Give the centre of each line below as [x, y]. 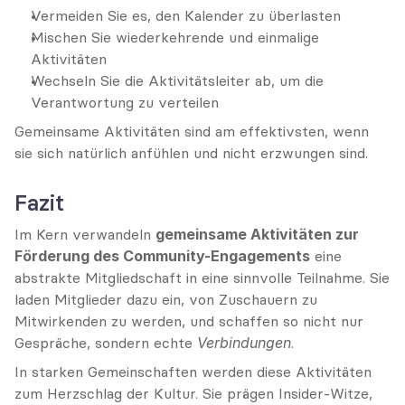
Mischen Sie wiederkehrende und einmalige [175, 37]
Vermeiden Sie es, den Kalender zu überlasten [186, 15]
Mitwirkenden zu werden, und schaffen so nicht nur [189, 321]
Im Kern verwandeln [85, 234]
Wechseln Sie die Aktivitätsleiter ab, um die [177, 80]
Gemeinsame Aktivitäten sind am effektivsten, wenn [192, 131]
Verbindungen [244, 343]
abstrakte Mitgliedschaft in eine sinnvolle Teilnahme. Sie [202, 278]
